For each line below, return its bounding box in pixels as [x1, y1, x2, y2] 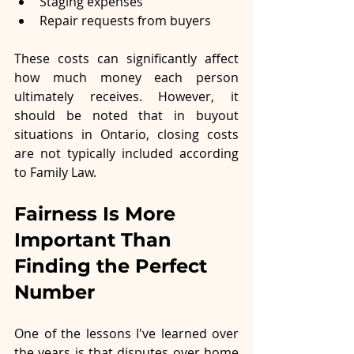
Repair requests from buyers [40, 11, 211, 29]
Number [14, 280, 95, 303]
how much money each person [14, 68, 239, 86]
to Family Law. [14, 163, 100, 181]
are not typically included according [14, 144, 239, 162]
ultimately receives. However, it [14, 87, 239, 105]
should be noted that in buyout [14, 106, 239, 124]
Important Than [14, 228, 177, 251]
